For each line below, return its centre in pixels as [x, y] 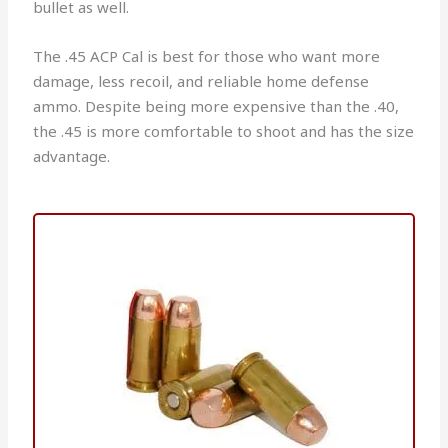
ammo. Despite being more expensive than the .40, [216, 105]
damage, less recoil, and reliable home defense [201, 80]
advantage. [72, 155]
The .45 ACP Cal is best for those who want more [207, 55]
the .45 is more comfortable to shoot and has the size [224, 130]
